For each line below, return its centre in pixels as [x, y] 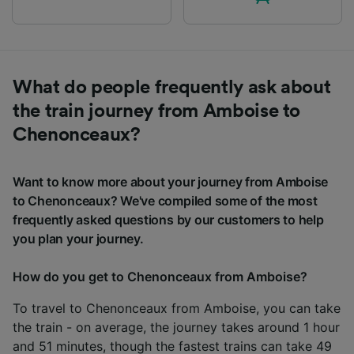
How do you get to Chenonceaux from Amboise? [160, 276]
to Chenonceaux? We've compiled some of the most [165, 200]
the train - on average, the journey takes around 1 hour [176, 327]
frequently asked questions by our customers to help [168, 219]
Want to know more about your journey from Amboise [171, 181]
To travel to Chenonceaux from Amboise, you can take [177, 308]
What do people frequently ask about [172, 87]
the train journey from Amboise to [157, 111]
